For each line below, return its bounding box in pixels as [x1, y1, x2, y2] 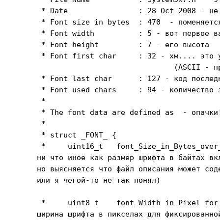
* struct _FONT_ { [37, 131, 117, 139]
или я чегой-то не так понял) [37, 176, 161, 184]
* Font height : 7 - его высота [37, 40, 210, 49]
